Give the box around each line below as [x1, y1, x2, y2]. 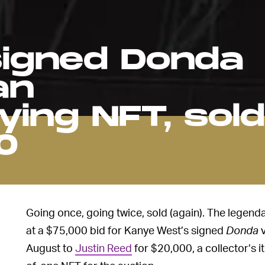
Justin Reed [75, 241, 132, 254]
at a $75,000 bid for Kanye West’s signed [26, 223, 226, 237]
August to [26, 241, 75, 254]
